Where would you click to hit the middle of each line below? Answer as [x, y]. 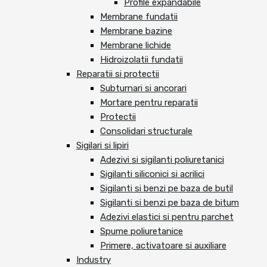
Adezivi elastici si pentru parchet [167, 217]
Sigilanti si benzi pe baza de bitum [170, 203]
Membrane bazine [136, 31]
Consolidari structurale [146, 131]
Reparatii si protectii [118, 74]
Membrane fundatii [139, 17]
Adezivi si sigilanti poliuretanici [162, 160]
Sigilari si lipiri [103, 146]
